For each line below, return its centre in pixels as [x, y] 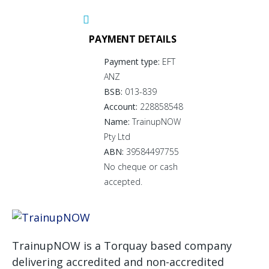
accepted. [123, 181]
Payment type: [132, 61]
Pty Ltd [117, 136]
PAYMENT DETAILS [133, 39]
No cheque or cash [141, 166]
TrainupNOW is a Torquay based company [122, 246]
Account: [121, 106]
